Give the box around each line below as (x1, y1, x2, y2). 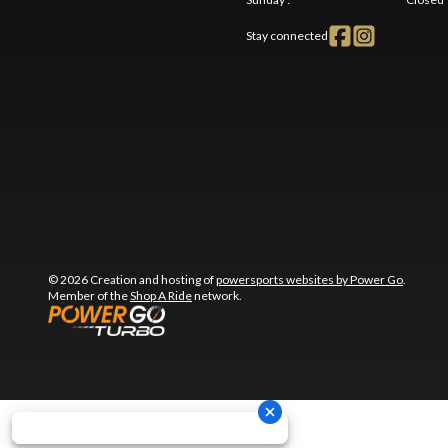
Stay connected (245, 28, 328, 44)
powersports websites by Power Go (216, 272, 403, 288)
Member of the (48, 288, 130, 304)
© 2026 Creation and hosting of (48, 272, 216, 288)
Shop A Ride (130, 288, 192, 304)
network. (192, 288, 242, 304)
